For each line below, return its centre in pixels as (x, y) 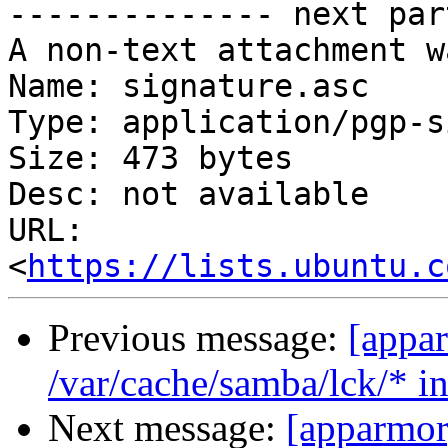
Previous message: (198, 338)
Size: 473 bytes (150, 158)
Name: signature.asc (188, 86)
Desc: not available (188, 194)
